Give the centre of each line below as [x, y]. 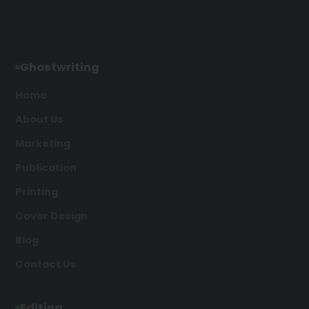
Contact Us [46, 264]
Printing [37, 191]
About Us [39, 119]
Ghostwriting [60, 67]
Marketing [43, 143]
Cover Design [51, 216]
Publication [46, 167]
